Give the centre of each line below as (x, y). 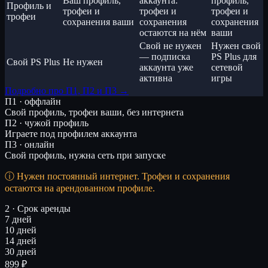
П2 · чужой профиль (47, 123)
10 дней (21, 230)
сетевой (227, 67)
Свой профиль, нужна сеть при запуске (85, 155)
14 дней (21, 240)
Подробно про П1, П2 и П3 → (67, 90)
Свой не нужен (170, 45)
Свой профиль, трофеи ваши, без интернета (94, 112)
